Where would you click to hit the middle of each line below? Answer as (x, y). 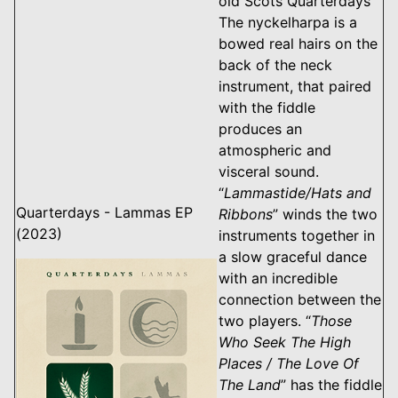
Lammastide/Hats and (298, 192)
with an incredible (278, 278)
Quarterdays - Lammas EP (104, 212)
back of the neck (275, 64)
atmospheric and (275, 150)
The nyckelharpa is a (288, 22)
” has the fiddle (331, 384)
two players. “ (265, 320)
